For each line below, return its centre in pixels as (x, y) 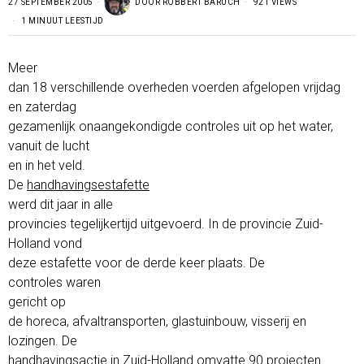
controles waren (54, 282)
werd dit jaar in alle (61, 204)
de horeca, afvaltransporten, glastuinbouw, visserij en (157, 321)
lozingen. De (43, 340)
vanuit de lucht (49, 145)
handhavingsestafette (88, 184)
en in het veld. (47, 165)
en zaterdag (42, 106)
